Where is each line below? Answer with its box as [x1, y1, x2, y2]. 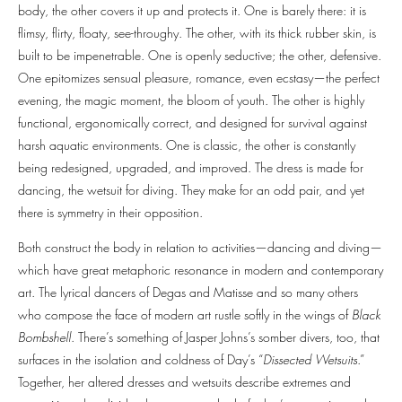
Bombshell [18, 328, 71, 346]
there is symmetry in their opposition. [18, 204, 206, 222]
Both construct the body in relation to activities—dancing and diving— [18, 239, 382, 257]
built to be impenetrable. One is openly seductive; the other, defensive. [18, 47, 381, 65]
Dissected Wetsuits [263, 351, 357, 369]
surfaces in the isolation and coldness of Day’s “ [18, 351, 263, 369]
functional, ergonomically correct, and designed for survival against [18, 114, 367, 132]
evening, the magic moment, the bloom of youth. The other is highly [18, 92, 364, 109]
